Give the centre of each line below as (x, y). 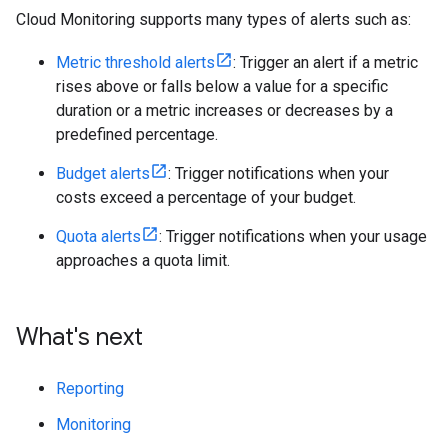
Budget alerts (103, 174)
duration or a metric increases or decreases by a (224, 111)
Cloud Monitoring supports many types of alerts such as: (213, 20)
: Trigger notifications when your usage (293, 237)
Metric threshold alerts (135, 63)
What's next (79, 337)
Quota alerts (98, 237)
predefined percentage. (137, 135)
